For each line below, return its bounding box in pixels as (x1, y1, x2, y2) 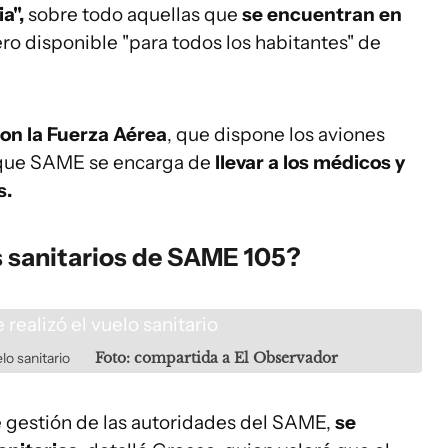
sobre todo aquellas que (24, 3, 238, 26)
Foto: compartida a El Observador (95, 349, 338, 367)
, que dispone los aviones (167, 123, 385, 146)
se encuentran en (238, 3, 402, 26)
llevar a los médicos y (215, 151, 405, 174)
